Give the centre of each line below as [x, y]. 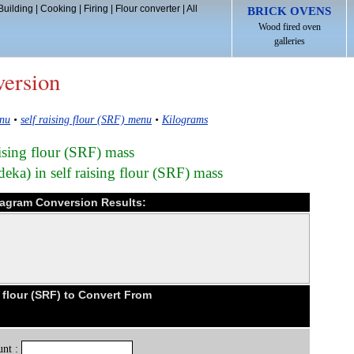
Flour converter [147, 9]
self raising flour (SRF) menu [86, 120]
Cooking [58, 9]
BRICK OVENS [289, 11]
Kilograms [185, 120]
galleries [289, 41]
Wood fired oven [289, 27]
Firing [96, 9]
